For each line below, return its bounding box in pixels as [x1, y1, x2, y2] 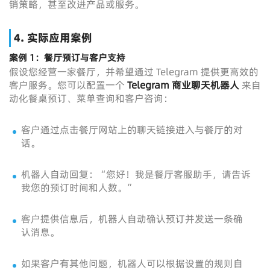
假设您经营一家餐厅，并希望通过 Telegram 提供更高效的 [9, 65, 259, 79]
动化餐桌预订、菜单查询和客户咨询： [9, 92, 173, 105]
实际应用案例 [27, 30, 92, 46]
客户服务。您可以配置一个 [9, 78, 127, 92]
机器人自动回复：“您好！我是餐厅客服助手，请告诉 [21, 168, 251, 181]
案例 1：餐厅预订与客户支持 [9, 51, 125, 64]
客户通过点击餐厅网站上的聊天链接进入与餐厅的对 [21, 123, 243, 137]
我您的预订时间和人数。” [21, 181, 135, 195]
